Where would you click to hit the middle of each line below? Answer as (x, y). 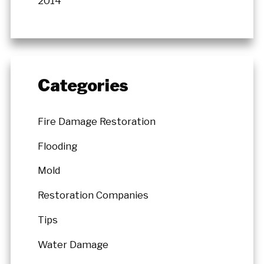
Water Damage (73, 244)
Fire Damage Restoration (97, 121)
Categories (83, 85)
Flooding (58, 146)
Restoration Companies (93, 195)
